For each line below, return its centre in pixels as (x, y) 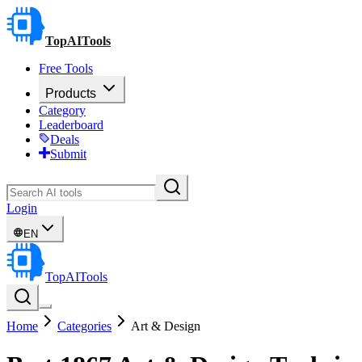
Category (62, 110)
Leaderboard (71, 125)
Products (71, 93)
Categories (84, 326)
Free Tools (66, 68)
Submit (68, 154)
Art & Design (166, 326)
